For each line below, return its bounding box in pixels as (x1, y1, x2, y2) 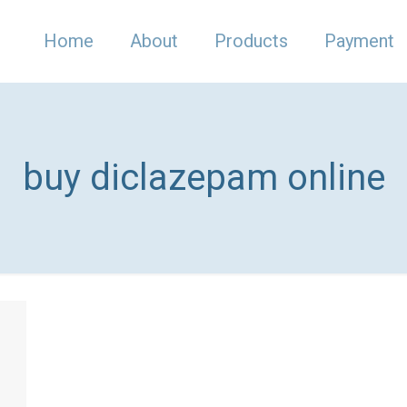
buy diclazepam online (22, 156, 385, 199)
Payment (324, 30, 394, 52)
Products (214, 30, 288, 52)
